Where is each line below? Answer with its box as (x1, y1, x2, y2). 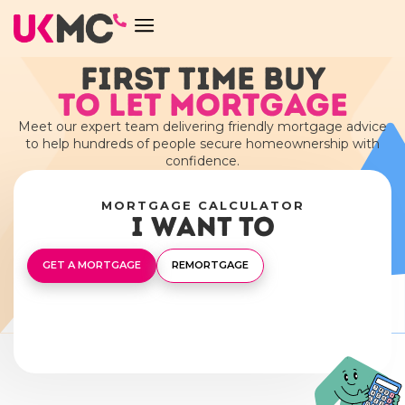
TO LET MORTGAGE (57, 85, 348, 124)
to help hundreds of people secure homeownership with (25, 135, 380, 152)
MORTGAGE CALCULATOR (100, 197, 305, 212)
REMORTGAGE (214, 324, 311, 340)
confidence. (165, 152, 240, 169)
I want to (130, 209, 275, 243)
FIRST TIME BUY (80, 59, 325, 98)
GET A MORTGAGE (52, 324, 176, 340)
